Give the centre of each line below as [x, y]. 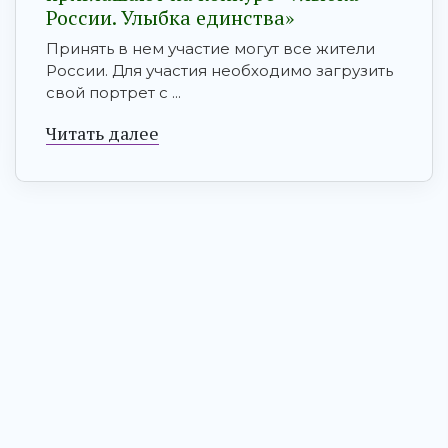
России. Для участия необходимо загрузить [219, 71]
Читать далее [102, 133]
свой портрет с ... [113, 93]
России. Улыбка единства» [170, 18]
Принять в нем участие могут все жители [210, 49]
